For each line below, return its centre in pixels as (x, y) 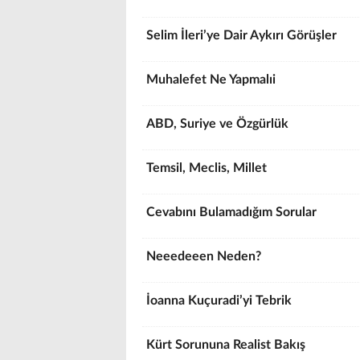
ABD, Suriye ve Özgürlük (219, 124)
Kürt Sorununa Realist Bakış (226, 345)
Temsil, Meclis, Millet (208, 168)
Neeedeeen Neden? (205, 256)
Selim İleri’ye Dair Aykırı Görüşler (243, 35)
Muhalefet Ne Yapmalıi (213, 80)
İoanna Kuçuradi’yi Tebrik (222, 301)
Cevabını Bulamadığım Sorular (233, 212)
